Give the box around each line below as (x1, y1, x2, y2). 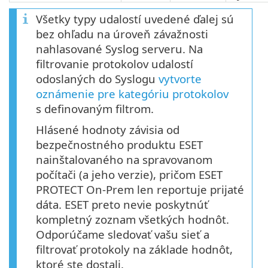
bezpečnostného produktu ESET (36, 137, 203, 153)
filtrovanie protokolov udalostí (36, 56, 193, 72)
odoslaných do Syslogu (36, 71, 159, 87)
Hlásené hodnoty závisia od (36, 122, 179, 138)
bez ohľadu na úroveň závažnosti (36, 26, 208, 42)
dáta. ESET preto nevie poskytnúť (36, 197, 208, 212)
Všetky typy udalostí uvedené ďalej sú (36, 11, 234, 27)
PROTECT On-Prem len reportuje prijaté (36, 182, 244, 197)
